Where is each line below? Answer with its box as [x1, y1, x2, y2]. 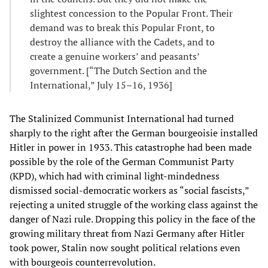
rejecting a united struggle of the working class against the [10, 197, 258, 211]
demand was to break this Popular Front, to [30, 20, 215, 34]
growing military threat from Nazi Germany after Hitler [10, 226, 245, 240]
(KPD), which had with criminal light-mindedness [10, 169, 220, 182]
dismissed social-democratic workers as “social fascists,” [10, 183, 249, 197]
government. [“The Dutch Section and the [30, 63, 207, 77]
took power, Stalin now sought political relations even [10, 240, 240, 254]
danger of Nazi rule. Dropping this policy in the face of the [10, 212, 255, 226]
